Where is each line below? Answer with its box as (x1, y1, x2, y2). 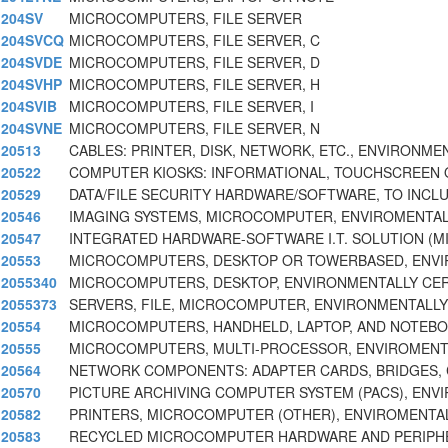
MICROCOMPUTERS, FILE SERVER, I (69, 96, 314, 117)
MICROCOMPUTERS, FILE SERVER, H (69, 74, 320, 95)
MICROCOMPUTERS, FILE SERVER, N (69, 118, 320, 139)
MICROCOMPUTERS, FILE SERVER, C (69, 30, 320, 51)
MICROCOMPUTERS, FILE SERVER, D (69, 52, 320, 73)
